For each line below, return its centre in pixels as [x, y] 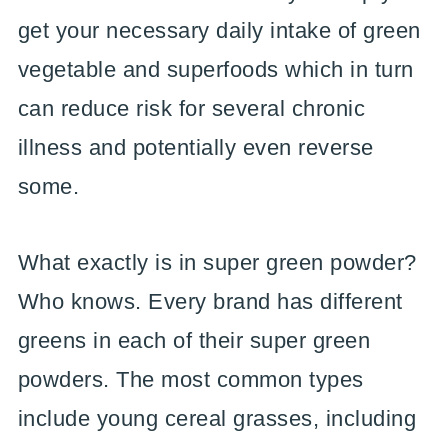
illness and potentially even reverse [195, 147]
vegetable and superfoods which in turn [215, 69]
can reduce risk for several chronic [191, 108]
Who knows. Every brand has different [210, 301]
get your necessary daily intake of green [219, 30]
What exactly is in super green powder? [217, 262]
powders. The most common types [190, 379]
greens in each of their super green [194, 340]
